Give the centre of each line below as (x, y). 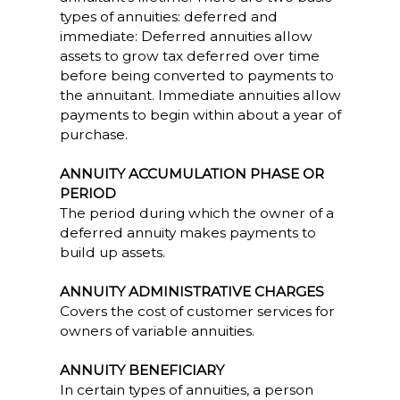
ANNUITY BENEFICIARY (142, 370)
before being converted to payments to (196, 75)
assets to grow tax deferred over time (189, 56)
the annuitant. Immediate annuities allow (200, 95)
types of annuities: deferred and (168, 17)
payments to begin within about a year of (200, 115)
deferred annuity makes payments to (187, 233)
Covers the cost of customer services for (197, 311)
